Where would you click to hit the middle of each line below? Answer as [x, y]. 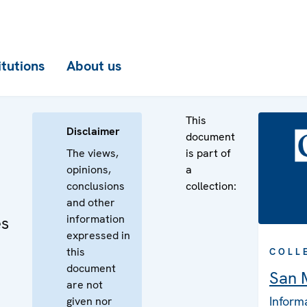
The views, [93, 153]
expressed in [98, 235]
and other [91, 202]
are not [85, 285]
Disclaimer [93, 131]
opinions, [89, 170]
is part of [208, 153]
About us [94, 66]
